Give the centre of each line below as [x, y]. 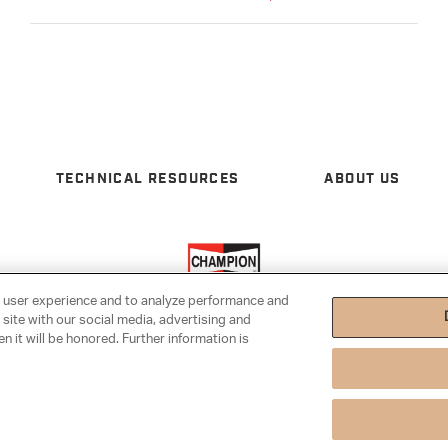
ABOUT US [362, 178]
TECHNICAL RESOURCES [147, 178]
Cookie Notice [67, 360]
